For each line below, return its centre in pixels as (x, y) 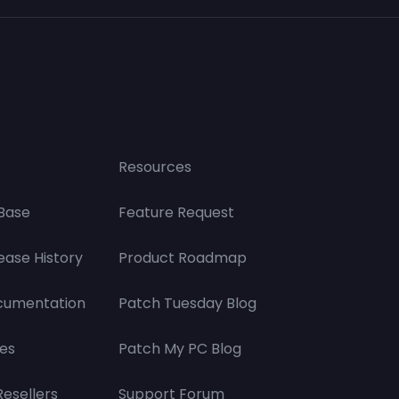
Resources (155, 167)
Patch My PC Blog (180, 349)
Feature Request (176, 212)
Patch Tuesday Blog (187, 303)
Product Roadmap (183, 258)
